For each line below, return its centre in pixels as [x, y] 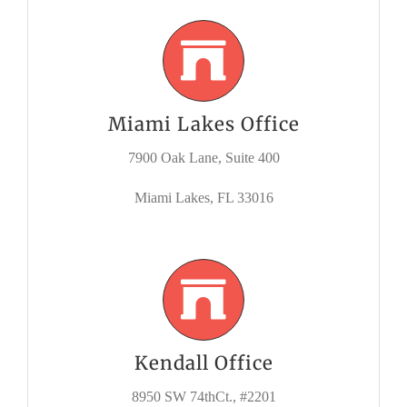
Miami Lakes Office [203, 125]
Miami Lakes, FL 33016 [203, 198]
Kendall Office [203, 364]
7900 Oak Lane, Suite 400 [203, 158]
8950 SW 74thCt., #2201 [203, 397]
